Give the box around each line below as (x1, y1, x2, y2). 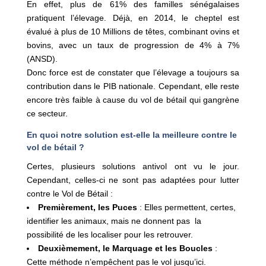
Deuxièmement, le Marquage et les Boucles (37, 243, 213, 253)
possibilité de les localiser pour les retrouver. (26, 229, 193, 239)
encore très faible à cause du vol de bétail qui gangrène (26, 94, 240, 104)
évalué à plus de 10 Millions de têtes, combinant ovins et (26, 26, 240, 36)
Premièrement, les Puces (37, 202, 137, 212)
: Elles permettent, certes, (137, 202, 236, 212)
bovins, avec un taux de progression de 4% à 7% (26, 40, 240, 50)
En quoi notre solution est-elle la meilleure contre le (26, 129, 237, 140)
